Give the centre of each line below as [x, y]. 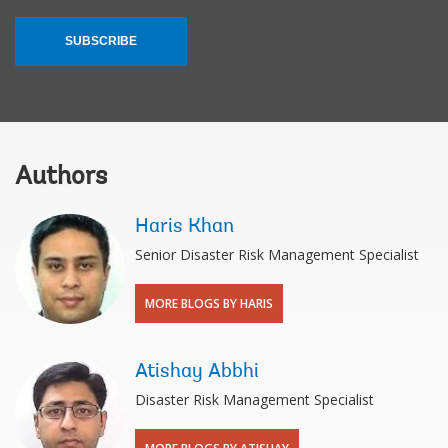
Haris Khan [184, 226]
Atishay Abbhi [197, 371]
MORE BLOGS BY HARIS [209, 303]
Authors [61, 177]
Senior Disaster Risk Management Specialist [277, 254]
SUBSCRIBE [101, 40]
